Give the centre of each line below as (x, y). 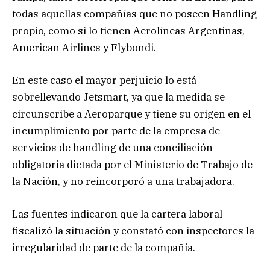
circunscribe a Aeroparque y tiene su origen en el (131, 114)
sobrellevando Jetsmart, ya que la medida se (118, 97)
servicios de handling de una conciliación (112, 147)
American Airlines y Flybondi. (84, 47)
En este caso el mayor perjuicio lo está (104, 80)
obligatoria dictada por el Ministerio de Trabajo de (132, 164)
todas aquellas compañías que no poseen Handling (134, 14)
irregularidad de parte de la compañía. (104, 247)
